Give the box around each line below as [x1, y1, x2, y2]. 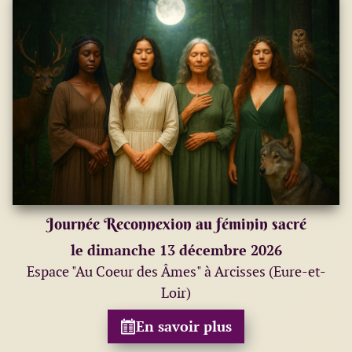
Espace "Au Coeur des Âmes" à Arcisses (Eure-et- [26, 262, 326, 280]
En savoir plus [136, 317, 232, 335]
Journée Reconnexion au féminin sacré [46, 213, 306, 233]
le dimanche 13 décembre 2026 [70, 240, 282, 259]
